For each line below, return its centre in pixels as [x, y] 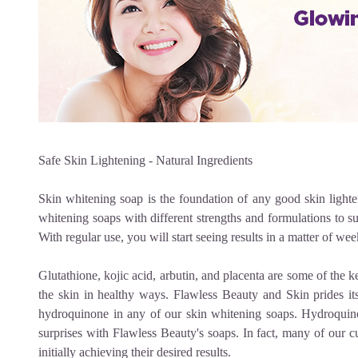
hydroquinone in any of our [110, 314]
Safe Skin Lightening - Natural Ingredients [145, 160]
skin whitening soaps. [241, 314]
